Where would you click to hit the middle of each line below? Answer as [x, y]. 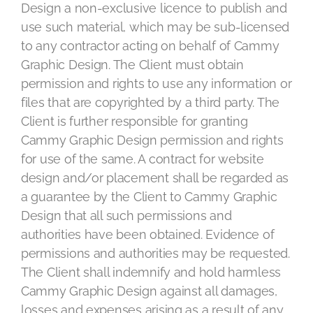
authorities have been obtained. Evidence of [148, 234]
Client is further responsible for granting [134, 121]
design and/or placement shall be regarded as [155, 178]
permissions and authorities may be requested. [155, 253]
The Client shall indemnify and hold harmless [151, 272]
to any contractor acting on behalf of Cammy [150, 46]
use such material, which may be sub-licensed [155, 27]
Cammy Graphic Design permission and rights [152, 140]
